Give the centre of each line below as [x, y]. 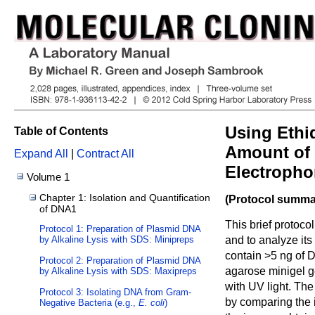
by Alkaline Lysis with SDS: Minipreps [117, 240]
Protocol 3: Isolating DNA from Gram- [115, 292]
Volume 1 [48, 177]
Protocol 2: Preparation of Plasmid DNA [120, 261]
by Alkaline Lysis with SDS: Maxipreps [118, 271]
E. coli [152, 303]
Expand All [41, 154]
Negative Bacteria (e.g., [89, 303]
